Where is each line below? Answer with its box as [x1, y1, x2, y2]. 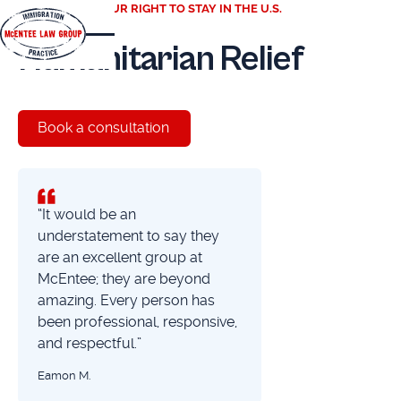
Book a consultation [38, 119, 170, 137]
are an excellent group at [37, 248, 202, 266]
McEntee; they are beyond [37, 269, 210, 287]
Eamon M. [37, 368, 90, 382]
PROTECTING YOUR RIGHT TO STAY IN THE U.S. [17, 2, 282, 15]
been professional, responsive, [37, 312, 237, 330]
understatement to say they [37, 226, 219, 244]
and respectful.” [37, 334, 141, 352]
